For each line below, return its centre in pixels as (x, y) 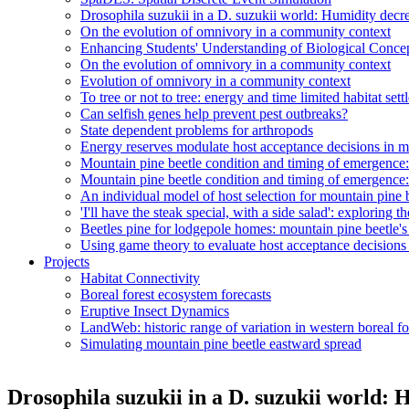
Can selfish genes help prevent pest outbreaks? (214, 114)
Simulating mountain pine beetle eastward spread (221, 344)
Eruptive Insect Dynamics (155, 311)
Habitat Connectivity (140, 278)
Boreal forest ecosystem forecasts (176, 294)
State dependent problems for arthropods (197, 130)
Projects (67, 262)
